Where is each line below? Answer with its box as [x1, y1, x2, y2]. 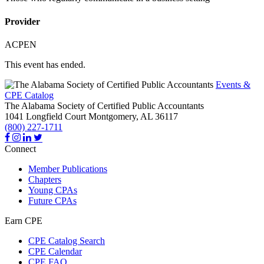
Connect [5, 143, 36, 154]
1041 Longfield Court [5, 111, 86, 121]
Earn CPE [5, 215, 42, 226]
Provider [5, 16, 40, 27]
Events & [216, 79, 250, 90]
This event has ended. [5, 59, 85, 70]
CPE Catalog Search [28, 235, 105, 246]
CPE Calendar [28, 246, 82, 256]
